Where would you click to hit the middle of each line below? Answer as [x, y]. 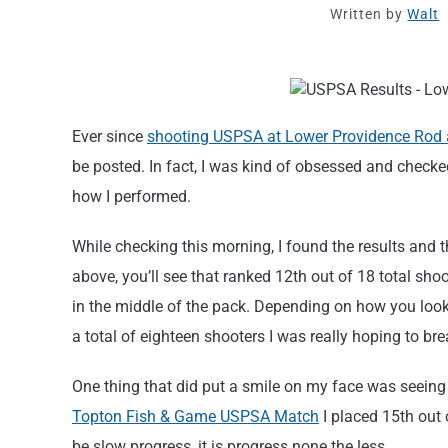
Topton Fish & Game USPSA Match [195, 416]
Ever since [109, 136]
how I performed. [131, 196]
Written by [369, 14]
